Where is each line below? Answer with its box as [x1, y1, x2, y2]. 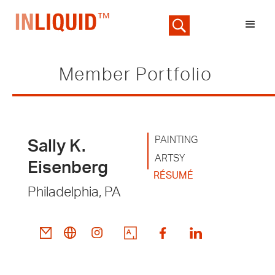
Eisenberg [28, 159, 108, 176]
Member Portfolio [58, 66, 212, 84]
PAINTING [154, 134, 198, 145]
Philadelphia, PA [28, 185, 121, 199]
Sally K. [28, 137, 85, 155]
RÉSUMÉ [153, 170, 193, 180]
